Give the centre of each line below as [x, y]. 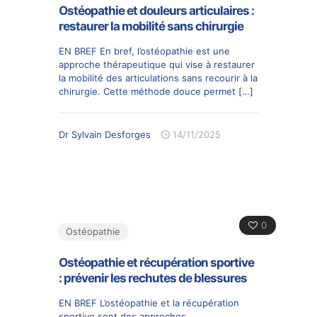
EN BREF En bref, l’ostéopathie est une [144, 51]
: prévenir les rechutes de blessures [153, 278]
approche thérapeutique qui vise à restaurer [157, 64]
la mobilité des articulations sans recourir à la [158, 77]
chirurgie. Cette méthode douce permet [147, 91]
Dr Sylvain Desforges [105, 134]
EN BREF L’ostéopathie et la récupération [149, 302]
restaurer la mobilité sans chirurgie [151, 26]
